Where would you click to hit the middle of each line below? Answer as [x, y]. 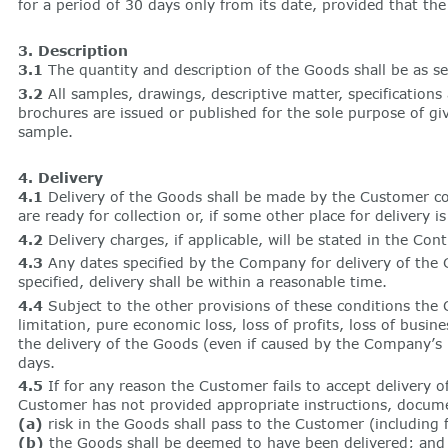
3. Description [72, 51]
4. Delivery [60, 178]
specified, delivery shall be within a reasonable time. [202, 282]
